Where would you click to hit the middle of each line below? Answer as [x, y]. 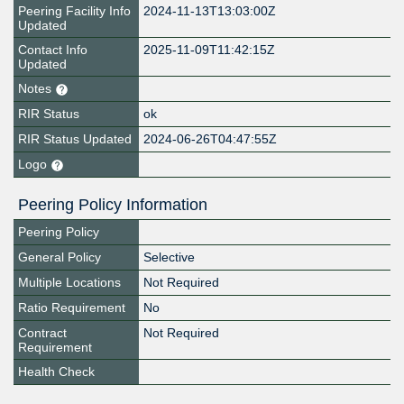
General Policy [60, 257]
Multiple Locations [69, 283]
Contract [42, 333]
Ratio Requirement [72, 308]
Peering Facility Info [74, 11]
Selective [170, 257]
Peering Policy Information [113, 205]
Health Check [56, 372]
